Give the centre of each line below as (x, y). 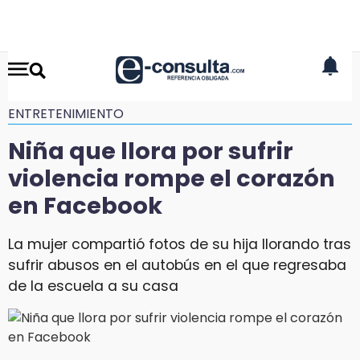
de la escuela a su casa (93, 286)
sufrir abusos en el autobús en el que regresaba (177, 265)
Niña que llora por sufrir (151, 151)
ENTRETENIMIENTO (66, 114)
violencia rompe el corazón (172, 178)
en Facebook (85, 206)
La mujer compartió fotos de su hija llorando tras (180, 244)
